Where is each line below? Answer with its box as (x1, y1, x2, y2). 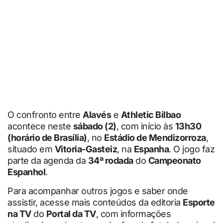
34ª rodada (88, 155, 133, 166)
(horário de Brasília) (7, 132, 87, 143)
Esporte (183, 197, 215, 208)
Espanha (133, 144, 169, 155)
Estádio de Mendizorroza (104, 132, 206, 143)
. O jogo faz (169, 144, 215, 155)
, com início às (116, 121, 175, 132)
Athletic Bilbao (120, 110, 181, 120)
